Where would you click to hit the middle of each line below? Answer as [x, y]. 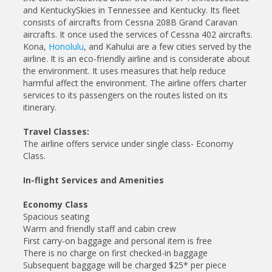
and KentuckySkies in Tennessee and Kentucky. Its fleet [131, 10]
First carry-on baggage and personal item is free [117, 240]
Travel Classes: [56, 131]
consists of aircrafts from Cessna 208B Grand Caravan [130, 22]
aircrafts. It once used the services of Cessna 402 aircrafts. [138, 34]
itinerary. [40, 107]
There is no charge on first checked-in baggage [115, 253]
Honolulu [66, 46]
